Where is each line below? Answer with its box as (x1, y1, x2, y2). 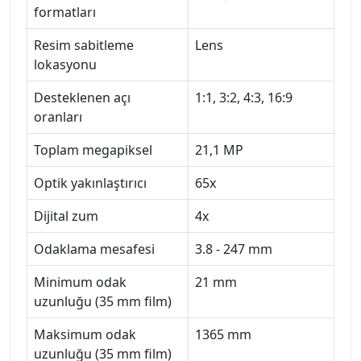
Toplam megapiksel (34, 140, 152, 159)
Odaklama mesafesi (34, 239, 155, 258)
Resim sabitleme (34, 35, 134, 54)
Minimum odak (34, 272, 127, 291)
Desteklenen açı (34, 88, 131, 106)
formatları (34, 2, 96, 21)
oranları (34, 107, 82, 126)
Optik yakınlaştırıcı (34, 173, 147, 192)
